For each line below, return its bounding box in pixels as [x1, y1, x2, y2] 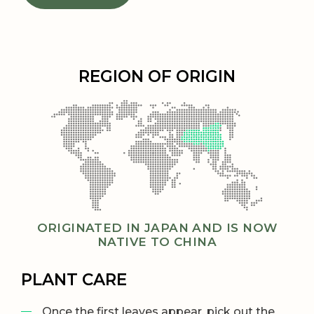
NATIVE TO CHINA [97, 234, 217, 249]
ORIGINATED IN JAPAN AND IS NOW [36, 220, 278, 235]
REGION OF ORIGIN [78, 66, 235, 86]
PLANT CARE [21, 269, 127, 289]
